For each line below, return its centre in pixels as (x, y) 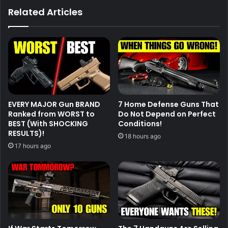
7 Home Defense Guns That (168, 104)
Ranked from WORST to (51, 114)
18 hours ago (143, 136)
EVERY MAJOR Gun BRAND (54, 104)
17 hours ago (33, 146)
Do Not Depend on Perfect (167, 114)
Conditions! (140, 123)
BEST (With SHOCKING (48, 123)
